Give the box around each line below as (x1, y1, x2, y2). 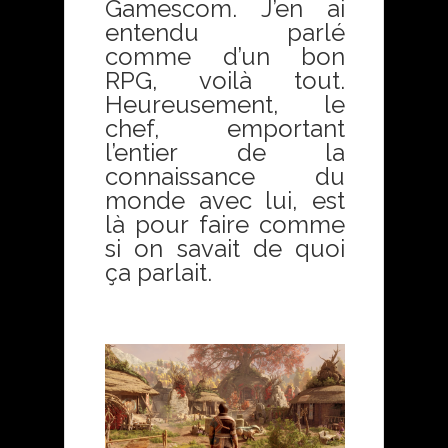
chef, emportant (105, 114, 345, 143)
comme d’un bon (105, 42, 345, 71)
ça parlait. (105, 258, 212, 287)
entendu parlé (105, 18, 345, 47)
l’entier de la (105, 138, 345, 167)
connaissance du (105, 162, 345, 191)
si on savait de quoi (105, 234, 345, 263)
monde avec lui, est (105, 186, 345, 215)
